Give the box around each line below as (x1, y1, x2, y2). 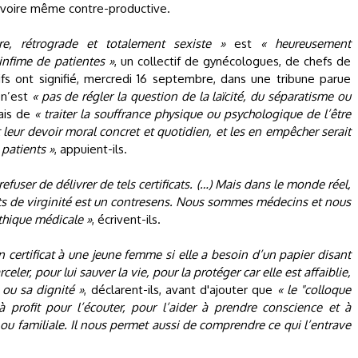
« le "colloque (276, 282, 351, 297)
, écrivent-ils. (92, 212, 161, 227)
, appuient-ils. (54, 141, 127, 157)
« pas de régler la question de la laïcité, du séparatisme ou (31, 89, 352, 104)
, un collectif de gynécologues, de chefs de (113, 54, 351, 69)
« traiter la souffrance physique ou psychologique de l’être (34, 106, 351, 121)
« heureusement (261, 36, 351, 51)
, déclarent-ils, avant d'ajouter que (84, 282, 277, 297)
